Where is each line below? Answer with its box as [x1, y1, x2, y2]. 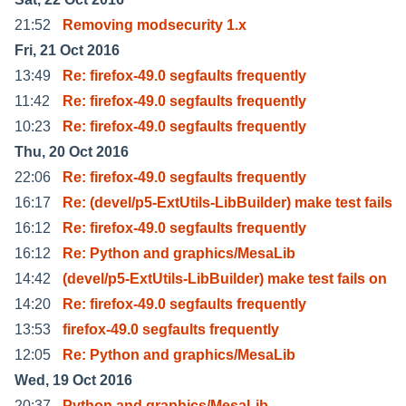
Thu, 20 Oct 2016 [14, 143, 129, 159]
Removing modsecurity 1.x [63, 16, 246, 33]
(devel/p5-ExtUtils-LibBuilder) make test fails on [63, 270, 387, 286]
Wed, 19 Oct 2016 [14, 372, 132, 388]
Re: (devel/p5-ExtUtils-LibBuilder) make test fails [63, 194, 392, 210]
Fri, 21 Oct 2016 [14, 42, 120, 58]
